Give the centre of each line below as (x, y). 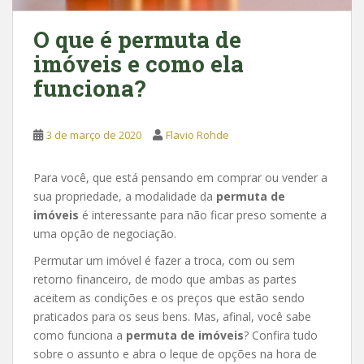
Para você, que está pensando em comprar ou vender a (180, 177)
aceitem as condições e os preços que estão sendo (169, 297)
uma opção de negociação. (105, 233)
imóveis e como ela (139, 63)
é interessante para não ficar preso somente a (203, 214)
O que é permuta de (137, 39)
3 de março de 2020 (94, 134)
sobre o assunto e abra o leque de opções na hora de (175, 353)
